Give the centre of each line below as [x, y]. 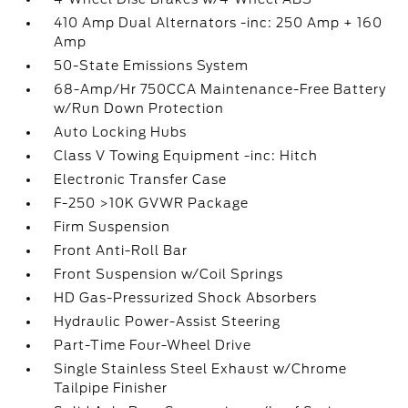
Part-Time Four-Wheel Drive [153, 345]
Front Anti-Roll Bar [121, 250]
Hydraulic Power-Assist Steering [168, 321]
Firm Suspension [112, 227]
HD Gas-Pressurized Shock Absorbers [186, 298]
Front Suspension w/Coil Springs [169, 274]
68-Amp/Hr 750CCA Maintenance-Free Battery [220, 89]
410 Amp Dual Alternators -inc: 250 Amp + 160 [219, 23]
